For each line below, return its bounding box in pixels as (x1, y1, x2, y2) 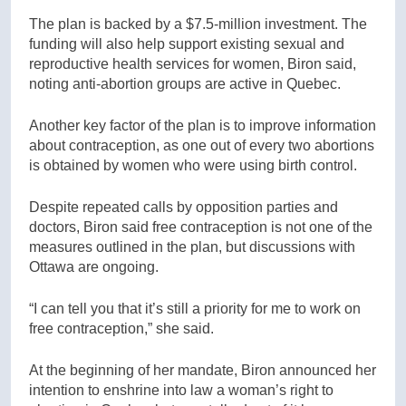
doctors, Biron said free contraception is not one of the (29, 218, 372, 235)
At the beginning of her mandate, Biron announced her (29, 362, 376, 378)
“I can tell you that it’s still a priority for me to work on (29, 300, 361, 316)
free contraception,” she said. (29, 320, 217, 336)
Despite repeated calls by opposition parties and (29, 198, 338, 215)
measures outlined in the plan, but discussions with (29, 238, 355, 255)
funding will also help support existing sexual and (29, 35, 344, 52)
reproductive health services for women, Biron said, (29, 55, 356, 72)
